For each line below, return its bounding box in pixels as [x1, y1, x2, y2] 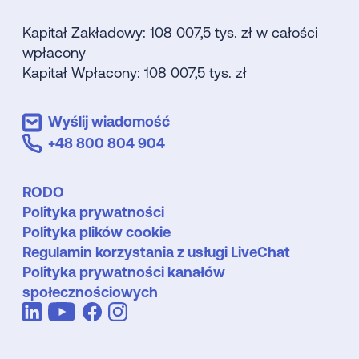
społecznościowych [22, 284, 158, 301]
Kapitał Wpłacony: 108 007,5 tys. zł [22, 63, 247, 81]
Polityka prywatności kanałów [22, 264, 225, 281]
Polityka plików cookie [22, 224, 171, 241]
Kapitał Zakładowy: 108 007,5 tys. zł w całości [22, 23, 317, 41]
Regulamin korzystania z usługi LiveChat [22, 244, 290, 261]
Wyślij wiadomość [48, 113, 170, 131]
